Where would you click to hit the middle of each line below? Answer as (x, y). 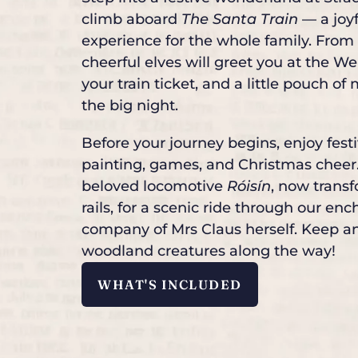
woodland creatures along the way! (209, 251)
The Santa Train (240, 19)
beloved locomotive (154, 186)
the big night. (130, 105)
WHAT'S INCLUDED (170, 284)
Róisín (249, 186)
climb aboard (131, 19)
